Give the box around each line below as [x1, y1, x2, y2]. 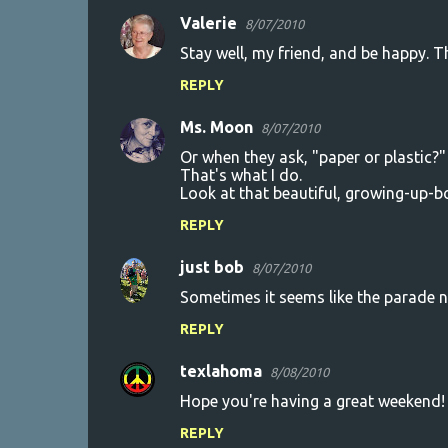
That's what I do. [179, 166, 302, 184]
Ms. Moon [179, 118, 253, 136]
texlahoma [179, 362, 262, 380]
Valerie [179, 14, 237, 32]
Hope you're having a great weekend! [179, 392, 445, 410]
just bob [179, 258, 244, 276]
